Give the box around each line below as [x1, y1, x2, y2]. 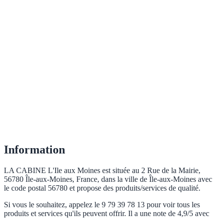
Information [4, 143, 65, 156]
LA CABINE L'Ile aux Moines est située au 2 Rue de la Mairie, [4, 166, 200, 175]
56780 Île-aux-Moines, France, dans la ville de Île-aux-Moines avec [4, 175, 212, 184]
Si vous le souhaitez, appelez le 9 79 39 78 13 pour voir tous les [4, 200, 200, 209]
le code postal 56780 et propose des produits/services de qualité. [4, 184, 200, 193]
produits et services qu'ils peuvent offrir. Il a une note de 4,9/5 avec [4, 209, 209, 218]
